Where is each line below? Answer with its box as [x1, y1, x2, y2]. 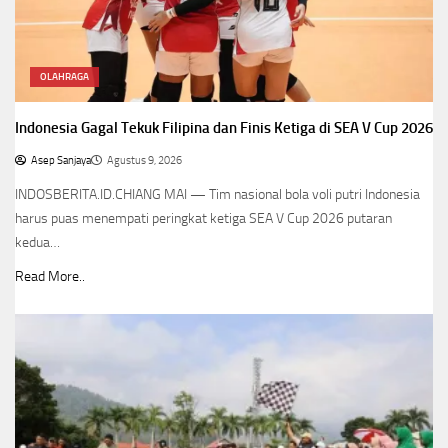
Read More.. [15, 268, 85, 286]
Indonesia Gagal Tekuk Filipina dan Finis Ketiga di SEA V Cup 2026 [15, 119, 433, 138]
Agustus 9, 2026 [107, 154, 182, 168]
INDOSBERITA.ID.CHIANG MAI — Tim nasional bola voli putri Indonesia [15, 186, 420, 204]
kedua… [15, 234, 60, 252]
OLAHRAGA [40, 71, 89, 84]
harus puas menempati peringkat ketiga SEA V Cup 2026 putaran [15, 210, 392, 228]
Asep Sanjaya [31, 154, 91, 168]
